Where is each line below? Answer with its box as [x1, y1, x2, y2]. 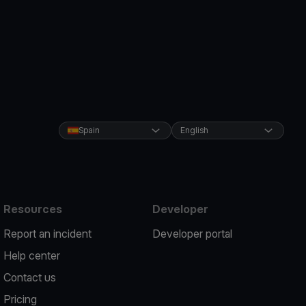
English [180, 125, 208, 135]
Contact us [3, 270, 57, 284]
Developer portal [152, 227, 232, 240]
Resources [3, 202, 63, 216]
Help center [3, 249, 61, 262]
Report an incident [3, 227, 92, 240]
